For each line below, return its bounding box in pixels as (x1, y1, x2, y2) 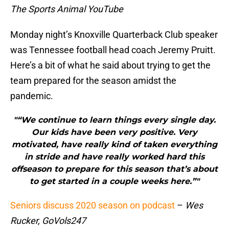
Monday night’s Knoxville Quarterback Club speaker (10, 29, 218, 40)
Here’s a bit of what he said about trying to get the (10, 60, 211, 71)
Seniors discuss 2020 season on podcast (10, 200, 175, 211)
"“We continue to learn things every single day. (13, 115, 216, 125)
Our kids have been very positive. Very (32, 127, 197, 138)
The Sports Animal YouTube (10, 4, 123, 15)
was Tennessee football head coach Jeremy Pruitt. (10, 44, 216, 56)
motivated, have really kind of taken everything (12, 140, 217, 150)
